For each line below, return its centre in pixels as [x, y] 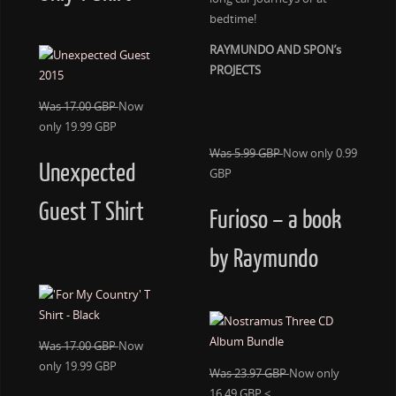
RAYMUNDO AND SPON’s [275, 50]
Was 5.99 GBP [246, 154]
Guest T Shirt [91, 213]
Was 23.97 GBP [249, 373]
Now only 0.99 [320, 154]
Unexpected [87, 174]
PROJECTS [235, 71]
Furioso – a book [275, 221]
